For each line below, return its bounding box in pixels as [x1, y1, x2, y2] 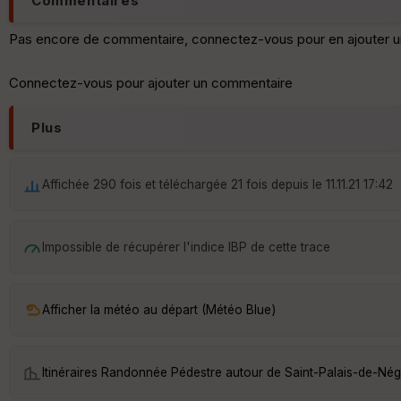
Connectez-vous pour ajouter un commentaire [9, 74, 293, 92]
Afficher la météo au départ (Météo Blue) [42, 302, 276, 317]
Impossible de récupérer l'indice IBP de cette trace [42, 239, 330, 254]
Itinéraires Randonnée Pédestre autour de [42, 364, 285, 380]
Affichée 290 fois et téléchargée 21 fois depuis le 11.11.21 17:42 [42, 176, 393, 192]
